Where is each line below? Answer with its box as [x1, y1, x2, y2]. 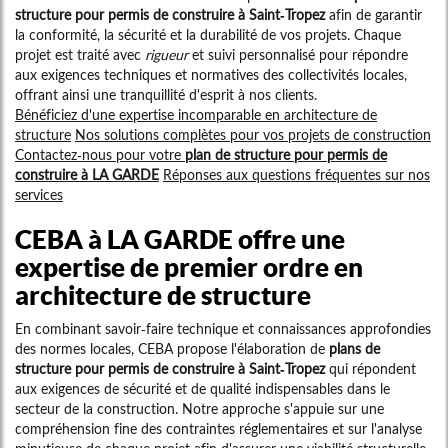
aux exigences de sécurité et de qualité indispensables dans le [15, 380, 390, 398]
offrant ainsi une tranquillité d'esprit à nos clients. [15, 86, 317, 104]
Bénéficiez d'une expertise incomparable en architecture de [15, 106, 377, 124]
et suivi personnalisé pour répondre [188, 46, 408, 64]
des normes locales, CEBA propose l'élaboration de [15, 340, 329, 358]
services [15, 186, 63, 204]
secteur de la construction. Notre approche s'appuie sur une [15, 400, 384, 418]
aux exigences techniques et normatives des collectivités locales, [15, 66, 407, 84]
